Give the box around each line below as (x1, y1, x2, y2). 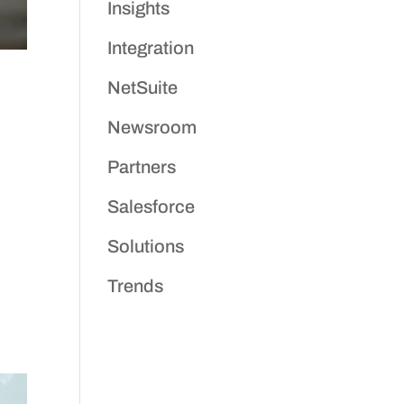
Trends (107, 276, 164, 296)
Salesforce (107, 197, 196, 216)
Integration (107, 38, 195, 58)
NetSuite (107, 78, 179, 97)
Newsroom (107, 117, 197, 137)
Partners (107, 157, 177, 177)
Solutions (107, 236, 185, 256)
